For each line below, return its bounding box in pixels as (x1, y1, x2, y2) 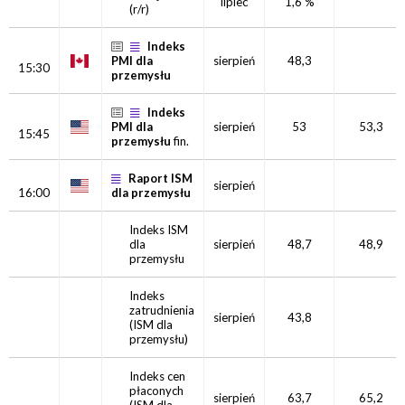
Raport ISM (128, 171, 193, 185)
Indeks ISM (129, 222, 188, 237)
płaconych (129, 383, 184, 398)
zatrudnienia (129, 303, 194, 317)
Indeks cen (129, 369, 185, 383)
